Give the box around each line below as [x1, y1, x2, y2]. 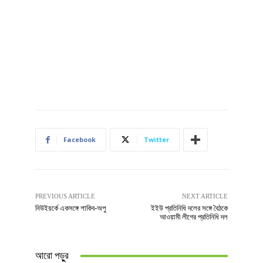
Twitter [144, 135, 169, 144]
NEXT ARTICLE [181, 193, 228, 200]
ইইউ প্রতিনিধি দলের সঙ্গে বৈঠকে [150, 204, 228, 213]
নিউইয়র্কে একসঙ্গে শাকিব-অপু [35, 204, 106, 213]
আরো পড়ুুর [35, 249, 69, 262]
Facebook [63, 135, 96, 144]
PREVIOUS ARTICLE [35, 193, 95, 200]
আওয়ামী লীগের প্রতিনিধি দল [159, 213, 228, 222]
